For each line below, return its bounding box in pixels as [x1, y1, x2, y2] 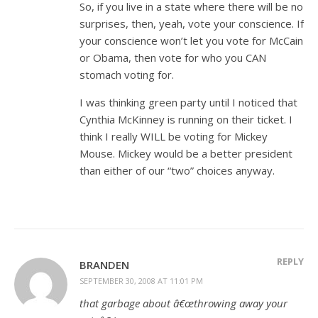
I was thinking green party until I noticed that [79, 95, 297, 109]
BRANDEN [79, 258, 129, 272]
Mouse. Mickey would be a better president [79, 146, 292, 160]
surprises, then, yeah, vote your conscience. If [79, 16, 304, 31]
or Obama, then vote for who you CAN [79, 50, 266, 65]
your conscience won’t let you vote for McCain [79, 33, 303, 48]
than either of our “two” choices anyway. [79, 163, 275, 177]
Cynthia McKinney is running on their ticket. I [79, 112, 292, 126]
